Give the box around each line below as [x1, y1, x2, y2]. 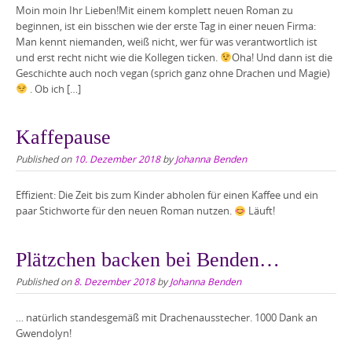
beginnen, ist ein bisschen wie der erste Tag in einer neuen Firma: [16, 18, 316, 33]
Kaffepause [16, 126, 111, 149]
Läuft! [245, 203, 275, 218]
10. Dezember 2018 [74, 152, 160, 166]
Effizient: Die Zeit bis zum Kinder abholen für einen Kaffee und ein [16, 188, 318, 203]
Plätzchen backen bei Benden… [16, 247, 280, 271]
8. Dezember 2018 [74, 274, 155, 288]
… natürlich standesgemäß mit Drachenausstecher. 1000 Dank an [16, 310, 317, 324]
